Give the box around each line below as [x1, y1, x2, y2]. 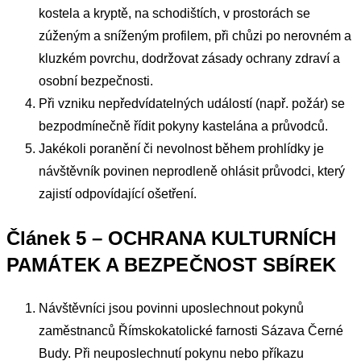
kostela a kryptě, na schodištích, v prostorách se [39, 6, 310, 21]
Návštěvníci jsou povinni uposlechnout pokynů [39, 301, 304, 316]
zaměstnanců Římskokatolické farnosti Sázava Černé [39, 324, 343, 338]
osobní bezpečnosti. [39, 74, 153, 89]
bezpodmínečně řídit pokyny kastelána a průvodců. [39, 119, 328, 134]
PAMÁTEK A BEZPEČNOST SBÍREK [6, 254, 336, 276]
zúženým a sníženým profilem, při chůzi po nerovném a [39, 29, 351, 44]
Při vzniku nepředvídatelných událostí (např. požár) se [39, 97, 345, 111]
